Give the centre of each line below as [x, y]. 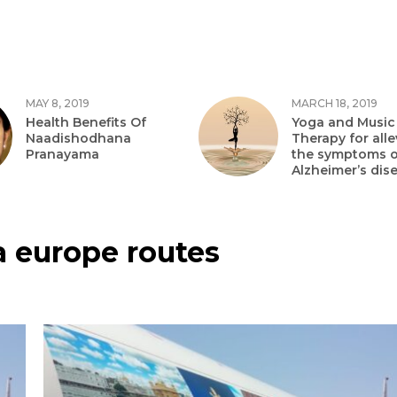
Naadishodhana [78, 138]
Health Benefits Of [86, 122]
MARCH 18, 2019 [335, 103]
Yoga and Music [343, 122]
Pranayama [62, 154]
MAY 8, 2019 [58, 103]
